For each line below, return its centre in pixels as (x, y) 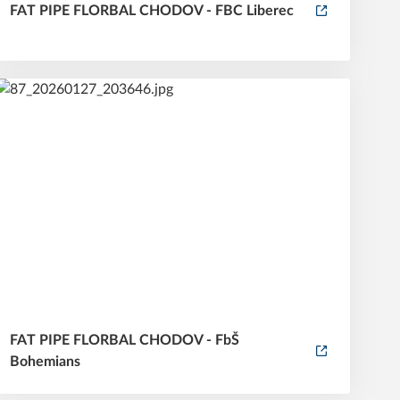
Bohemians (45, 361)
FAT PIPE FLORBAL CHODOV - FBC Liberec (151, 10)
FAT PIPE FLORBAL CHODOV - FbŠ (124, 340)
